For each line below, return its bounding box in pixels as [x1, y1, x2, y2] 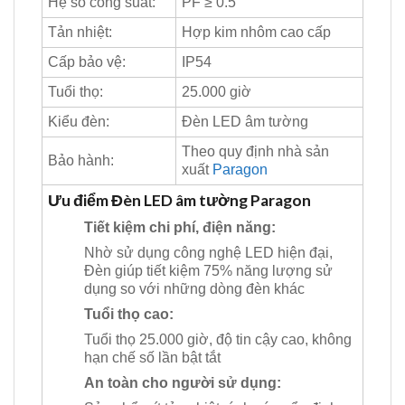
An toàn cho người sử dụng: [84, 374, 281, 391]
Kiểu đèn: [48, 114, 109, 130]
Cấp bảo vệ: [48, 54, 126, 71]
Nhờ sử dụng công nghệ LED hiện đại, [84, 244, 333, 260]
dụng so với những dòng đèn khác [84, 280, 305, 297]
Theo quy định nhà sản [182, 144, 329, 160]
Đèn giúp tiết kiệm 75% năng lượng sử [84, 262, 333, 278]
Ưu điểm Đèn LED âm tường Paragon [48, 191, 311, 211]
